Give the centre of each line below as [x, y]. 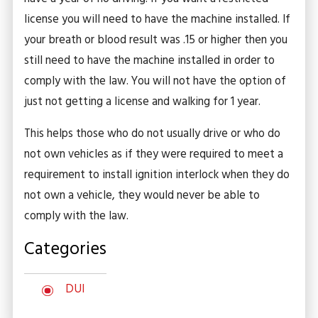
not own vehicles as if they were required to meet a [154, 155]
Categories [66, 250]
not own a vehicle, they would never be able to [142, 196]
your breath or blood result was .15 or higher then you [156, 40]
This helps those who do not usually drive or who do [153, 135]
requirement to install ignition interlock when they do [157, 176]
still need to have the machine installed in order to [150, 61]
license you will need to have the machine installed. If [158, 20]
